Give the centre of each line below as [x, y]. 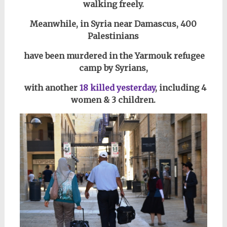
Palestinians [113, 36]
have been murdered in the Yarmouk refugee [113, 56]
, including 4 [181, 88]
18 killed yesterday [118, 88]
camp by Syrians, [113, 68]
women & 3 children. [113, 100]
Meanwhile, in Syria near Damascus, [105, 24]
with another [50, 88]
